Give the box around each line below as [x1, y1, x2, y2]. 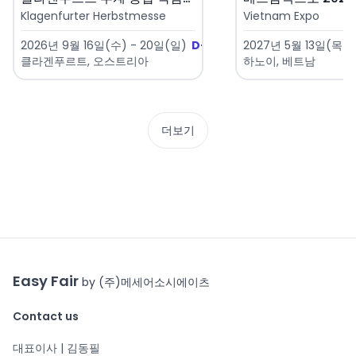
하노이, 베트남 [243, 53, 315, 70]
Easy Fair [13, 271, 82, 292]
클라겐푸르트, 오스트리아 [21, 53, 149, 70]
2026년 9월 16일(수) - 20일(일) [21, 37, 187, 54]
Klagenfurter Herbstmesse [21, 8, 166, 25]
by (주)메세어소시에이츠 [82, 274, 210, 291]
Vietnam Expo [243, 8, 319, 25]
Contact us [13, 308, 79, 325]
